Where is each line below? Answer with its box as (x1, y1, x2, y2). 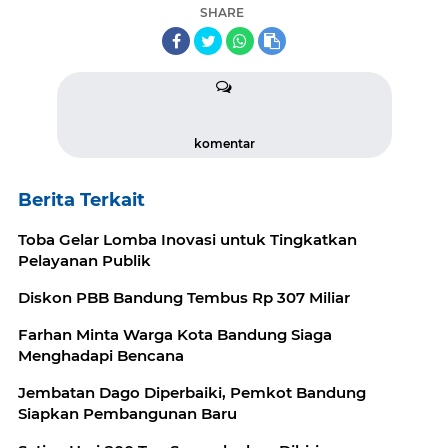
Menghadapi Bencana (18, 346, 184, 366)
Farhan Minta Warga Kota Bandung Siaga (18, 325, 332, 345)
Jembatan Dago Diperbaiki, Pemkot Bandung (18, 383, 366, 403)
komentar (193, 136, 255, 152)
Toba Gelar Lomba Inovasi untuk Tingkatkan (18, 230, 357, 250)
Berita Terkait (18, 189, 145, 212)
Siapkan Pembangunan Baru (18, 404, 237, 424)
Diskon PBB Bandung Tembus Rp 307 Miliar (18, 288, 350, 308)
